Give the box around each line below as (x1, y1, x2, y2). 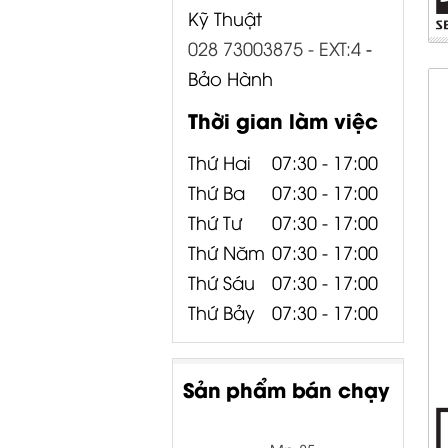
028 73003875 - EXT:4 (188, 35, 361, 61)
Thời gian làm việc (188, 105, 378, 135)
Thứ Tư (188, 209, 242, 235)
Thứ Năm (188, 239, 265, 265)
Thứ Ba (188, 179, 265, 205)
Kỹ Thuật (188, 5, 262, 31)
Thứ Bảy (188, 299, 255, 325)
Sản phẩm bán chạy (183, 374, 389, 404)
